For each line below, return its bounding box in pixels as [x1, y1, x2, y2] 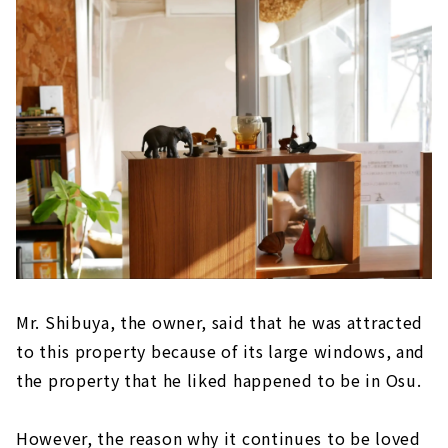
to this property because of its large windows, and [16, 338, 426, 363]
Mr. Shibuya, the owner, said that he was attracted [16, 309, 424, 334]
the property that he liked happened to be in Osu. [16, 367, 422, 392]
